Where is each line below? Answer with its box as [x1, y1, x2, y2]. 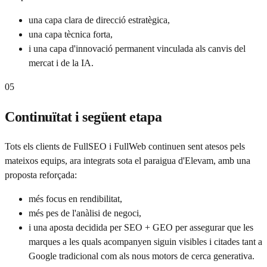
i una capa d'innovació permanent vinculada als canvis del [29, 44, 246, 54]
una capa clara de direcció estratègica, [29, 15, 170, 26]
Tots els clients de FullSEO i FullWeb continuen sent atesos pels [5, 141, 245, 152]
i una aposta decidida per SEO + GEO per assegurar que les [29, 222, 253, 233]
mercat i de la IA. [29, 58, 94, 69]
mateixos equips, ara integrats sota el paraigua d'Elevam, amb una [5, 156, 250, 166]
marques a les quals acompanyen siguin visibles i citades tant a [29, 237, 262, 247]
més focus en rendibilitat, [29, 194, 122, 204]
